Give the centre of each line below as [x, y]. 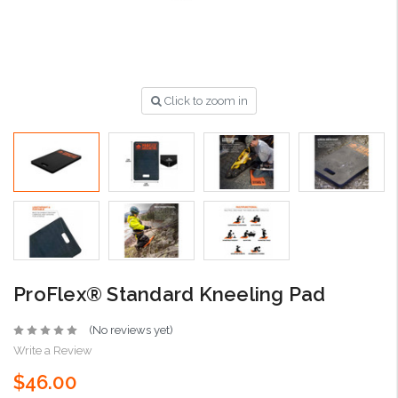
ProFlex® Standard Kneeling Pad [170, 295]
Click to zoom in [206, 101]
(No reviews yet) [131, 330]
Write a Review [53, 351]
